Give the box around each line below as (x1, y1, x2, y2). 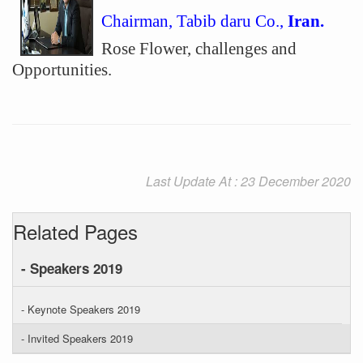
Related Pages (13, 217, 138, 246)
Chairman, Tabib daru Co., (101, 11, 288, 31)
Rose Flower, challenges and (101, 39, 297, 58)
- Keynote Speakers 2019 (21, 301, 140, 317)
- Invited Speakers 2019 (21, 331, 133, 346)
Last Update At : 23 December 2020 (146, 172, 351, 190)
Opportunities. (12, 60, 112, 79)
